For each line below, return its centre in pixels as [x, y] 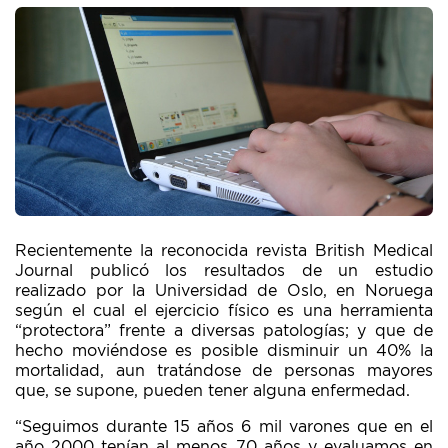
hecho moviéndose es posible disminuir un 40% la [224, 351]
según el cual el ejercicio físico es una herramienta [224, 311]
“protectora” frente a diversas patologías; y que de [224, 331]
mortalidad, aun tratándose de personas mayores [224, 371]
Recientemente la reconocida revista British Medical [224, 251]
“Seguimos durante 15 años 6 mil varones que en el [224, 427]
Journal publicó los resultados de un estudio [224, 271]
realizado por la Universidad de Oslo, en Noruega [224, 291]
